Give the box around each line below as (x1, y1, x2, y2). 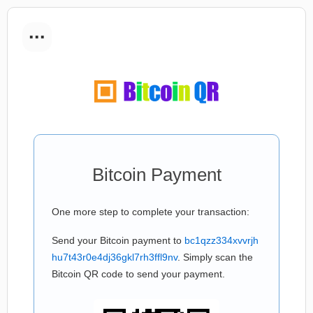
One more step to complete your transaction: (52, 206, 249, 217)
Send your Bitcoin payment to (52, 235, 184, 246)
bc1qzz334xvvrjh (184, 235, 259, 246)
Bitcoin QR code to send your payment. (52, 268, 225, 279)
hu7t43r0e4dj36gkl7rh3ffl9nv (52, 252, 177, 263)
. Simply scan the (177, 252, 253, 263)
